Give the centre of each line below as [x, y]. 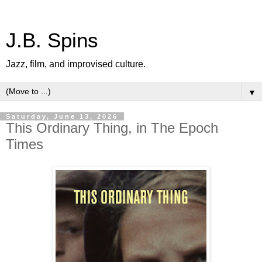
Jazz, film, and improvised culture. [76, 64]
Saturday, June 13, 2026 [62, 116]
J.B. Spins [52, 40]
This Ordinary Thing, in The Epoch [112, 128]
